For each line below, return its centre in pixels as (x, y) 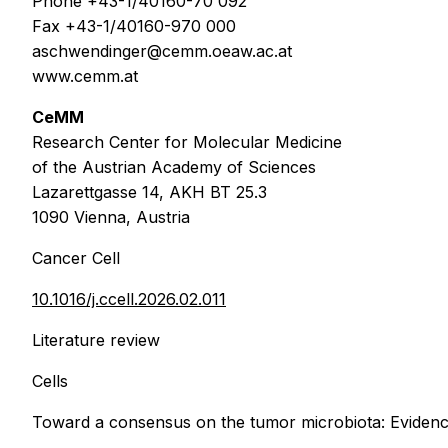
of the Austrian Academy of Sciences (174, 166)
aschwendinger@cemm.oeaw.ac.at (162, 50)
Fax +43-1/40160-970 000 (134, 25)
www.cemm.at (85, 75)
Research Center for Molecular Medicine (187, 141)
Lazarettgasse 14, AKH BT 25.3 (149, 191)
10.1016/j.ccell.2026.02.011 (129, 298)
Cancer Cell (76, 257)
